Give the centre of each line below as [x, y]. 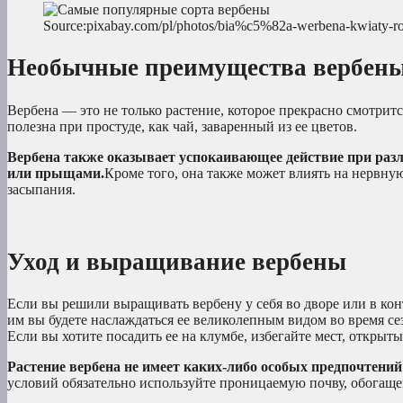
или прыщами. [56, 173]
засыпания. [41, 189]
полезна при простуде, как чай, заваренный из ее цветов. [182, 126]
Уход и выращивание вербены [177, 261]
